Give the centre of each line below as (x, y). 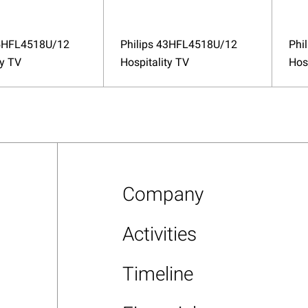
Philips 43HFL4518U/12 (179, 45)
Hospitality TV (155, 63)
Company (163, 195)
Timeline (158, 274)
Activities (160, 234)
